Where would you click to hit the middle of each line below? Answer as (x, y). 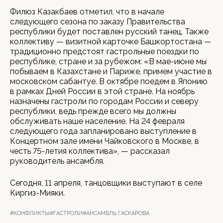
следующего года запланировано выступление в (103, 131)
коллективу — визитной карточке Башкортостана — (111, 42)
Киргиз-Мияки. (37, 193)
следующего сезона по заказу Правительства (98, 22)
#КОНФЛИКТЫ (30, 213)
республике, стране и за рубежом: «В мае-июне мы (108, 61)
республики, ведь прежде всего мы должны (93, 111)
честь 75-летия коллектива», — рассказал (90, 151)
